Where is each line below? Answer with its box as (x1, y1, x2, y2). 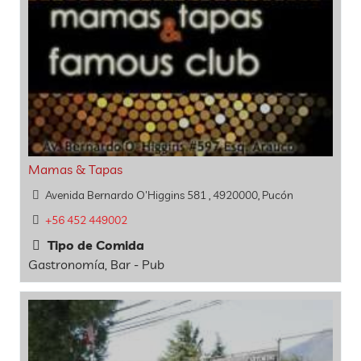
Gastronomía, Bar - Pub (28, 256, 164, 273)
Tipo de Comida (44, 237, 144, 254)
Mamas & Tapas (28, 160, 122, 177)
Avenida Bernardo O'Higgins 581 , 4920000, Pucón (44, 187, 293, 202)
